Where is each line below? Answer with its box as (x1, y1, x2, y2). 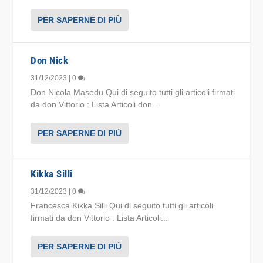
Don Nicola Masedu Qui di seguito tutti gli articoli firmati (31, 87, 235, 97)
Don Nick (31, 55, 69, 66)
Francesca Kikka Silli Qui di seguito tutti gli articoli (31, 201, 214, 210)
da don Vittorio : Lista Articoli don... (31, 100, 160, 109)
